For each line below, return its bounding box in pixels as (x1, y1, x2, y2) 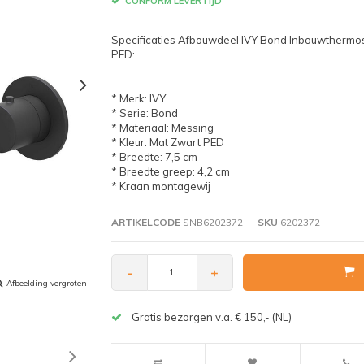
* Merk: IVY (110, 91, 166, 105)
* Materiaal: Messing (110, 120, 214, 134)
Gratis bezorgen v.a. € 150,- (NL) (131, 310, 292, 323)
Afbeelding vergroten (6, 277, 87, 288)
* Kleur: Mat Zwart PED (110, 135, 224, 149)
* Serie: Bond (110, 106, 178, 119)
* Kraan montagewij (110, 179, 210, 193)
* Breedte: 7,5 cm (110, 149, 197, 163)
